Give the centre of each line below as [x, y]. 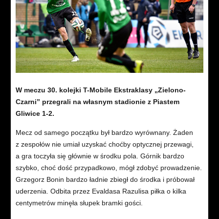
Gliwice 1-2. [35, 113]
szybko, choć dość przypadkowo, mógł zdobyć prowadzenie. [109, 167]
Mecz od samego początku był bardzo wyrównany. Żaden [104, 132]
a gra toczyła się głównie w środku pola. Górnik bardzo [100, 156]
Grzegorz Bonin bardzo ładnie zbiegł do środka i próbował [105, 179]
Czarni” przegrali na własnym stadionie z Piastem [97, 101]
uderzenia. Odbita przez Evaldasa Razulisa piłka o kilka [101, 191]
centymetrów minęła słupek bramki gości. [79, 203]
